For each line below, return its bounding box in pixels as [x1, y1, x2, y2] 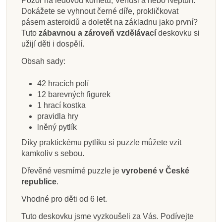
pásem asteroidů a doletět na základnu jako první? [21, 18, 198, 27]
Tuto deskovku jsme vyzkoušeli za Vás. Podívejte [21, 212, 194, 221]
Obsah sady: [21, 57, 65, 66]
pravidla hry [37, 111, 78, 120]
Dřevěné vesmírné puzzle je [21, 166, 121, 175]
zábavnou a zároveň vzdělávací [39, 29, 156, 38]
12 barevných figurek [37, 90, 111, 99]
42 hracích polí [37, 79, 89, 88]
